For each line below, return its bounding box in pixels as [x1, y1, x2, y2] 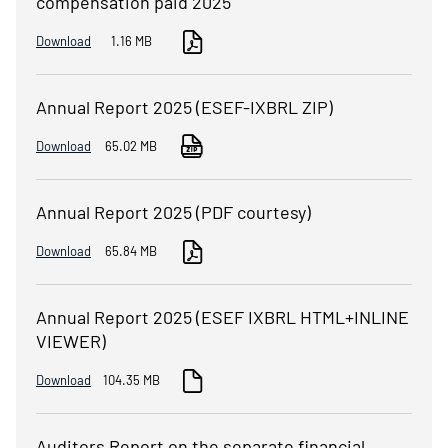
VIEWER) [36, 329, 106, 352]
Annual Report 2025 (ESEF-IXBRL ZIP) [36, 95, 333, 118]
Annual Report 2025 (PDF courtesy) [36, 200, 311, 223]
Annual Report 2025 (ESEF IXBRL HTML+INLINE [36, 305, 409, 328]
